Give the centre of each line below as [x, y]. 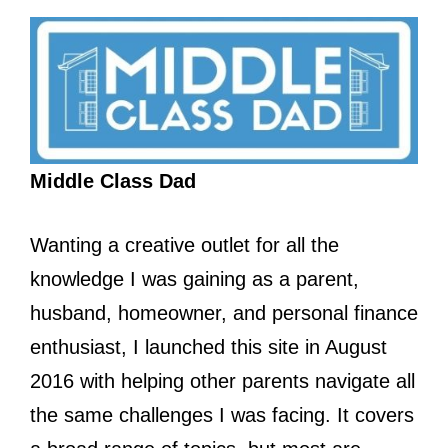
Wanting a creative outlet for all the [184, 244]
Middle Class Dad [113, 180]
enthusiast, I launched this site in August [208, 346]
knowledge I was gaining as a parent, [194, 278]
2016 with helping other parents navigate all [222, 380]
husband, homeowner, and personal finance [224, 312]
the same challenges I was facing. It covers [222, 414]
